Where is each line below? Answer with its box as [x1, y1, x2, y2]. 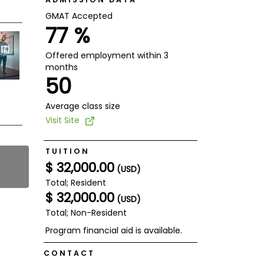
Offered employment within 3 [45, 49, 169, 62]
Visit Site [45, 114, 80, 127]
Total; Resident [45, 177, 106, 189]
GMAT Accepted [45, 10, 113, 22]
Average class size [45, 100, 120, 113]
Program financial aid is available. [45, 225, 182, 237]
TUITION [45, 146, 90, 157]
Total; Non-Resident [45, 207, 127, 219]
